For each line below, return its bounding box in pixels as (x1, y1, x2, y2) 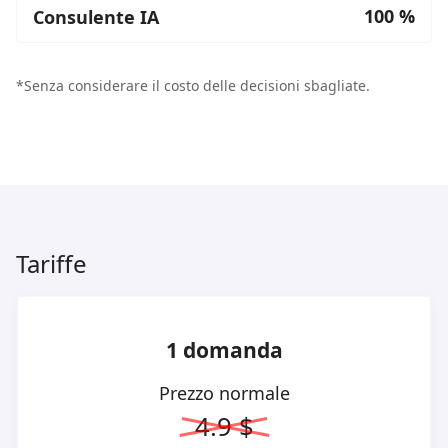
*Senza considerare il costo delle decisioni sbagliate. (16, 76, 370, 96)
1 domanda (165, 335, 283, 365)
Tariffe (16, 247, 87, 281)
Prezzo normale (158, 381, 290, 406)
